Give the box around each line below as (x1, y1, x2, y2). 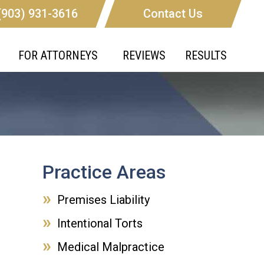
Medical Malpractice (57, 240, 164, 254)
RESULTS (184, 48, 227, 62)
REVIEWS (122, 48, 166, 62)
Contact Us (143, 6, 203, 21)
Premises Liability (57, 193, 150, 207)
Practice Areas (42, 161, 166, 183)
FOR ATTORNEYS (18, 48, 98, 62)
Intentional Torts (57, 216, 143, 230)
